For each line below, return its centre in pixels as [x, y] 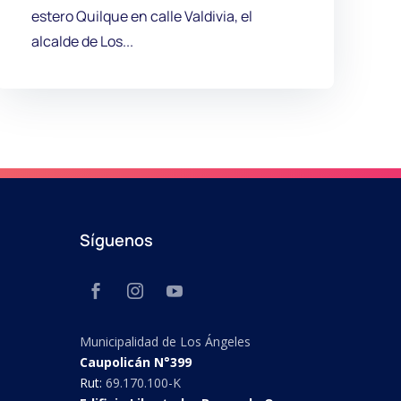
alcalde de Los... [83, 41]
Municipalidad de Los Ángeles [166, 341]
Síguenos [117, 239]
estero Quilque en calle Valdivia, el [142, 16]
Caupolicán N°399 [136, 362]
